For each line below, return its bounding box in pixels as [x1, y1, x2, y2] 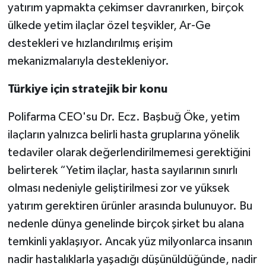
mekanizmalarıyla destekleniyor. [7, 55, 169, 67]
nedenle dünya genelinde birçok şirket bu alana [7, 217, 244, 230]
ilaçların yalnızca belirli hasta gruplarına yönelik [7, 128, 239, 141]
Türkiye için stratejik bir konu [7, 83, 167, 95]
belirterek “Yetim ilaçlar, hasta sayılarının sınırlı [7, 164, 237, 176]
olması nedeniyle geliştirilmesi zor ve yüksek [7, 182, 229, 194]
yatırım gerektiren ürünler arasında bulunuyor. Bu [7, 199, 252, 212]
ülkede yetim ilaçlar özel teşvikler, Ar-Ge [7, 19, 211, 31]
